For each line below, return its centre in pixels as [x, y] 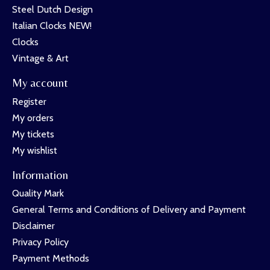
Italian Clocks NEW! [52, 25]
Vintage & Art [40, 58]
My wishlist [35, 150]
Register [29, 101]
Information [40, 174]
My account [40, 82]
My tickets [33, 134]
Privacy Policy [40, 242]
